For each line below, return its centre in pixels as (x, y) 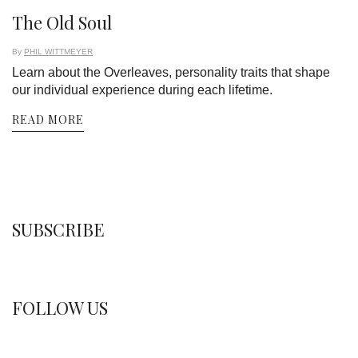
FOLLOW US (60, 308)
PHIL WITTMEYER (58, 52)
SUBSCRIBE (58, 230)
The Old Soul (62, 23)
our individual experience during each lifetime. (142, 90)
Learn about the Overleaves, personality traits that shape (171, 73)
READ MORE (48, 120)
